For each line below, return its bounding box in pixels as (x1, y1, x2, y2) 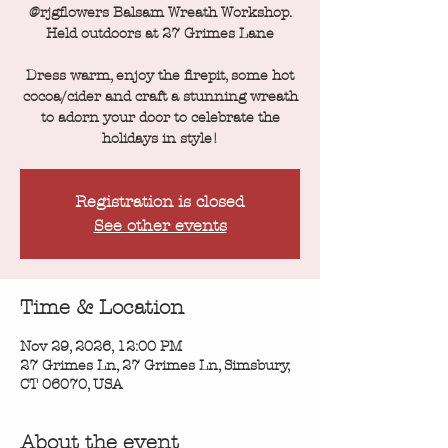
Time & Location (20, 296, 184, 320)
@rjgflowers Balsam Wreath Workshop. (28, 4, 292, 22)
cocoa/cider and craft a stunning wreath (22, 88, 298, 106)
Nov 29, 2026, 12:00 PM (20, 338, 182, 356)
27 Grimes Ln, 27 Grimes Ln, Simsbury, (20, 357, 289, 375)
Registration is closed (75, 192, 245, 212)
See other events (93, 216, 227, 236)
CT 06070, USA (20, 376, 123, 394)
